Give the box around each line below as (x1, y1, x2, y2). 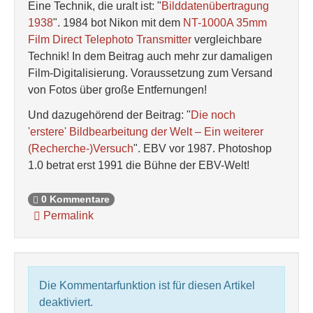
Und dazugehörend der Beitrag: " (28, 109, 191, 121)
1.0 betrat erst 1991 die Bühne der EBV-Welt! (28, 159, 249, 171)
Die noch (191, 109, 235, 121)
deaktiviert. (39, 296, 93, 308)
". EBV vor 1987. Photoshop (133, 143, 272, 154)
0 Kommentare (38, 194, 110, 205)
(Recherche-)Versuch (28, 143, 133, 154)
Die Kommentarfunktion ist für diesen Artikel (39, 279, 255, 291)
